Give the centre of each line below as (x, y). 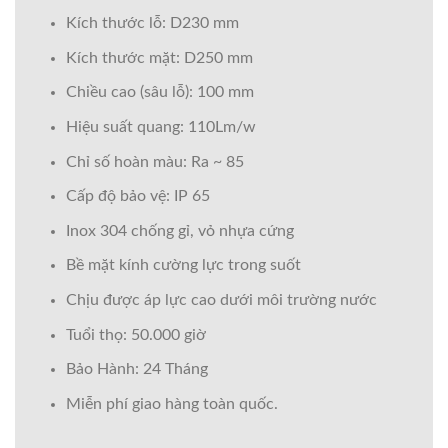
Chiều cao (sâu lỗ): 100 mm (159, 92)
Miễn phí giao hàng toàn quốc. (171, 403)
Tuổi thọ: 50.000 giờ (135, 334)
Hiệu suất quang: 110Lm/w (160, 127)
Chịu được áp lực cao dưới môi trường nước (221, 300)
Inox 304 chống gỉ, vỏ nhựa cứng (179, 230)
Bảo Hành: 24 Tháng (136, 369)
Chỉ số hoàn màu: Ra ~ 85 (154, 161)
